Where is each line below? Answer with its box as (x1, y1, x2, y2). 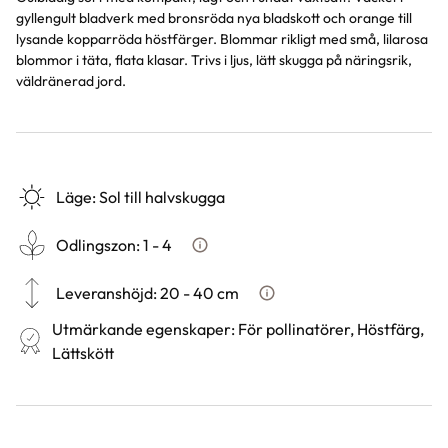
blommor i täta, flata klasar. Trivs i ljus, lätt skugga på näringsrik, (16, 51, 412, 69)
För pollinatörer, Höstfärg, (237, 319, 424, 339)
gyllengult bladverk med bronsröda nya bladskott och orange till (16, 9, 412, 27)
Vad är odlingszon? (194, 246, 312, 262)
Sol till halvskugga (99, 187, 225, 207)
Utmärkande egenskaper (51, 319, 231, 339)
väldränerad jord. (16, 72, 126, 90)
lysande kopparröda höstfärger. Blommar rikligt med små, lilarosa (16, 30, 428, 48)
